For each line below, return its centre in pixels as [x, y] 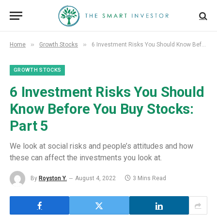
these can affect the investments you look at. [86, 158]
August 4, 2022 [95, 178]
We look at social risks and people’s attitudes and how [101, 146]
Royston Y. [53, 178]
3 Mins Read [149, 178]
